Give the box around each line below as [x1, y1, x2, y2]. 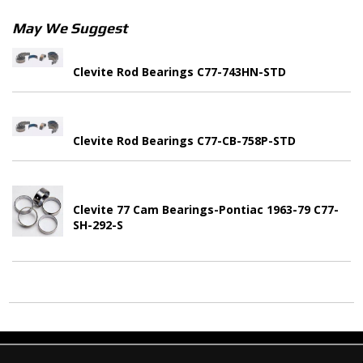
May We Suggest [12, 19, 127, 36]
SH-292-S [73, 217, 124, 233]
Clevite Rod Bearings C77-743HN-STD [73, 64, 287, 79]
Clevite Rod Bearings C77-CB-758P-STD [73, 133, 297, 148]
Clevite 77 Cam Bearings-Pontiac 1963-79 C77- [73, 202, 340, 217]
